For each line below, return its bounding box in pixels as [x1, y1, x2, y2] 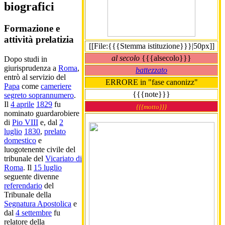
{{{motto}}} [136, 102, 167, 110]
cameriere [41, 82, 71, 91]
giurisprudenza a [4, 64, 58, 73]
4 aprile [11, 100, 34, 109]
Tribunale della [4, 190, 51, 199]
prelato [44, 127, 66, 136]
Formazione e [4, 23, 60, 34]
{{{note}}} [133, 89, 170, 98]
